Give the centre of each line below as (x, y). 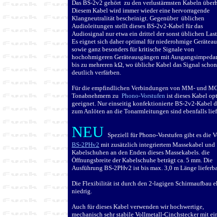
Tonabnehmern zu (97, 95)
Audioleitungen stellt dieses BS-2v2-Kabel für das (137, 26)
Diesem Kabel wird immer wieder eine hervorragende (141, 10)
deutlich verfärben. (96, 72)
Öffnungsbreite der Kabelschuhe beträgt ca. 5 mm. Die (142, 160)
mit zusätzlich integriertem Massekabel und (158, 144)
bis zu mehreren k (95, 64)
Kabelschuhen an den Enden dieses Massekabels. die (141, 152)
